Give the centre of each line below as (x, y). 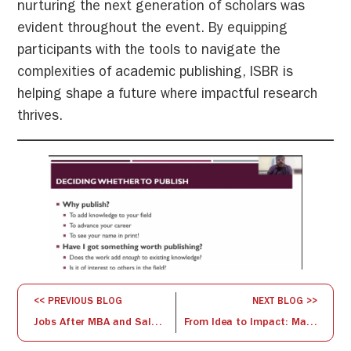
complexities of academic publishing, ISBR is (156, 74)
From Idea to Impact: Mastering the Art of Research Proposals (311, 323)
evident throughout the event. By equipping (153, 30)
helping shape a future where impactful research (168, 96)
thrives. (40, 118)
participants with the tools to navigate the (149, 52)
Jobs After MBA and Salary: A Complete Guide (157, 323)
